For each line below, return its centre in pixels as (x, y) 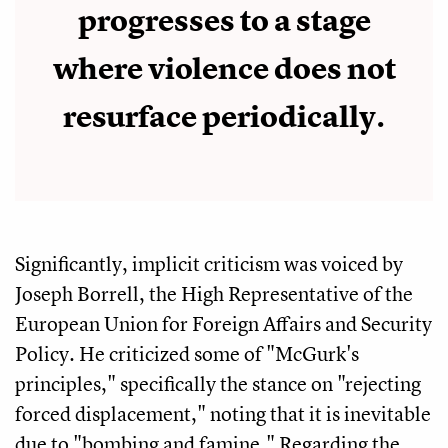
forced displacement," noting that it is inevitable (223, 414)
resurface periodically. (224, 117)
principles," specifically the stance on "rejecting (218, 384)
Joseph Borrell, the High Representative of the (214, 294)
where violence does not (224, 69)
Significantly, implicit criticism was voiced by (209, 264)
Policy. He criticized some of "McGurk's (187, 354)
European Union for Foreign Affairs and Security (223, 324)
